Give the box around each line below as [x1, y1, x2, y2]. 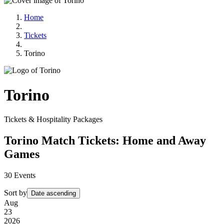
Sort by [4, 188, 27, 197]
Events [12, 170, 35, 179]
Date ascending [31, 189, 76, 197]
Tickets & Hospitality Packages [4, 114, 102, 123]
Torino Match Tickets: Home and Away [4, 133, 206, 147]
